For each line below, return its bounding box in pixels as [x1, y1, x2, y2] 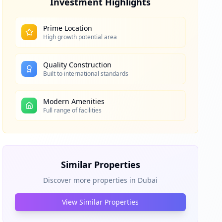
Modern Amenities [43, 97, 105, 106]
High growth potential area [43, 33, 117, 41]
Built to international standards [43, 69, 129, 78]
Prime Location [43, 23, 93, 33]
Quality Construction [43, 60, 112, 69]
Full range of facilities [43, 106, 102, 114]
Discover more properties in [43, 175, 136, 185]
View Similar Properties [62, 197, 139, 207]
